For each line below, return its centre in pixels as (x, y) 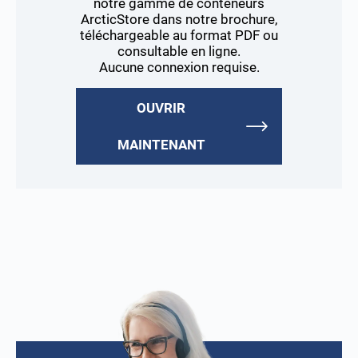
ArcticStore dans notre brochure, (179, 19)
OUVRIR (161, 107)
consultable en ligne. (179, 51)
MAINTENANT (161, 144)
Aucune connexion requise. (179, 67)
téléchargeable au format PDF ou (179, 35)
